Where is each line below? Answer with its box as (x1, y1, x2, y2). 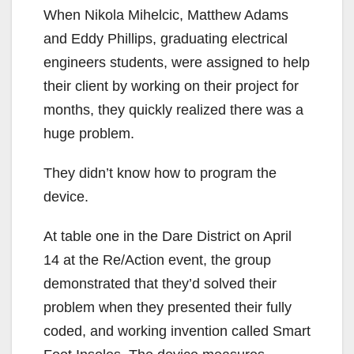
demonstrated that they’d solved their (43, 276, 277, 292)
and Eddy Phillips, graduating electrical (43, 31, 288, 47)
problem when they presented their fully (43, 299, 292, 316)
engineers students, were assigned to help (43, 55, 310, 71)
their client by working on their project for (43, 78, 299, 95)
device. (43, 189, 88, 205)
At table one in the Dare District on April (43, 228, 292, 245)
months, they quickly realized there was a (43, 102, 303, 119)
